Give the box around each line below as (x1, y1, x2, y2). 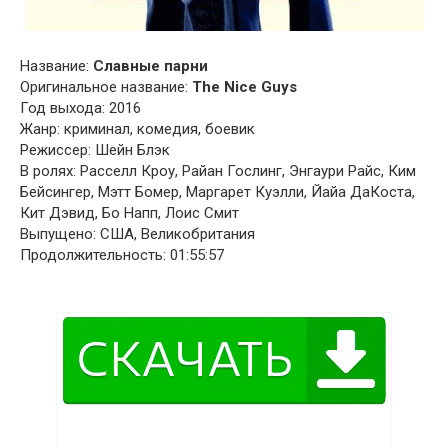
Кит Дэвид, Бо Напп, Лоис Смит (20, 203, 239, 222)
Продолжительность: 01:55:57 (20, 245, 224, 264)
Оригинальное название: (20, 77, 192, 96)
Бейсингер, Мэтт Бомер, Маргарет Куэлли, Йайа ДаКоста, (20, 182, 415, 201)
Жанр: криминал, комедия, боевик (20, 119, 255, 138)
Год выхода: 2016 (20, 98, 141, 117)
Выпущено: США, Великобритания (20, 224, 255, 243)
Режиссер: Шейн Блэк (20, 140, 170, 159)
